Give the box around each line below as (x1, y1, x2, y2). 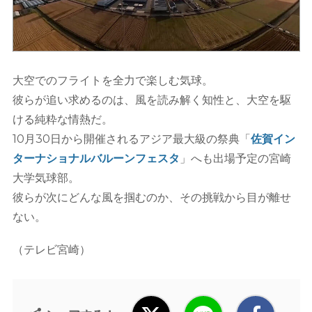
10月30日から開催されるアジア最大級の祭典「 (12, 132, 251, 146)
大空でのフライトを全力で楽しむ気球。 (12, 73, 213, 87)
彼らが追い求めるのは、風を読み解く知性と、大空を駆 (12, 93, 291, 107)
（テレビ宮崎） (12, 242, 91, 256)
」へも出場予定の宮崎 (179, 151, 291, 165)
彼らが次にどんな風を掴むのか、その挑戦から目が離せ (12, 190, 291, 204)
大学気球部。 (12, 171, 79, 185)
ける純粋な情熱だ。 (12, 112, 113, 126)
